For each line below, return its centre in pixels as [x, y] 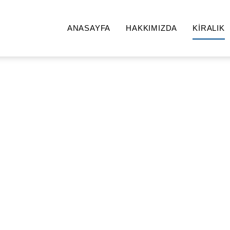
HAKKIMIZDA [152, 28]
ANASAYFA [89, 28]
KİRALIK [209, 28]
